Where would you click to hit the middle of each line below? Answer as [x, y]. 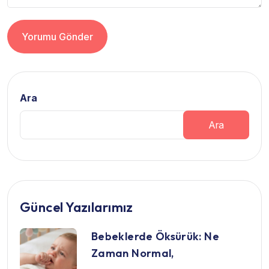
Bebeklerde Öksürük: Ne [155, 236]
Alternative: [32, 59]
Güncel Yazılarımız [77, 207]
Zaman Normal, [133, 253]
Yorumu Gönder [57, 36]
